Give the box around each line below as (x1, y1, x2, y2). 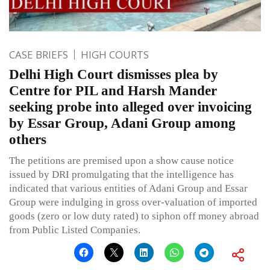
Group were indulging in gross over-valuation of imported (9, 196, 257, 208)
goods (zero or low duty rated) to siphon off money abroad (9, 210, 259, 222)
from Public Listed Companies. (9, 224, 140, 236)
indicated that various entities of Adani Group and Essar (9, 182, 248, 194)
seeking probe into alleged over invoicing (9, 99, 252, 115)
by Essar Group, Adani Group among (9, 115, 236, 131)
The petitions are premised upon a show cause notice (9, 154, 234, 166)
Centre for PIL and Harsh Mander (9, 83, 217, 98)
